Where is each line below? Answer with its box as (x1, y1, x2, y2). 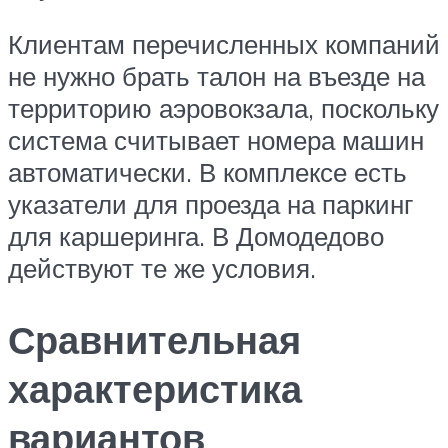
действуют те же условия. (8, 251, 316, 284)
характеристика (8, 364, 302, 414)
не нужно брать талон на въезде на (8, 59, 425, 92)
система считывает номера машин (8, 123, 424, 156)
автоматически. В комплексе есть (8, 155, 407, 188)
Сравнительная (8, 315, 301, 365)
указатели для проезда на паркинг (8, 187, 413, 220)
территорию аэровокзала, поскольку (8, 91, 439, 124)
